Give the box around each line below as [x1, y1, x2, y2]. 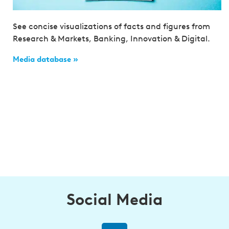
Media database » [13, 55, 78, 64]
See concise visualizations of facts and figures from [13, 21, 210, 32]
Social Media [66, 190, 163, 210]
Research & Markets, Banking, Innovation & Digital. [13, 34, 210, 44]
